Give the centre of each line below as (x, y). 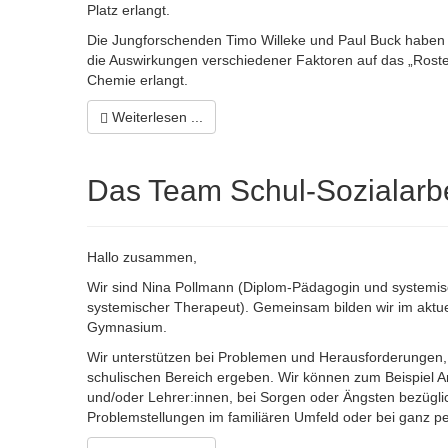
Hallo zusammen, (142, 257)
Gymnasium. (127, 327)
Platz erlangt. (130, 10)
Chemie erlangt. (137, 80)
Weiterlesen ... (155, 117)
